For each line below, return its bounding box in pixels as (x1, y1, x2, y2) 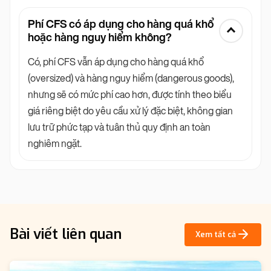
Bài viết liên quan (10, 224, 122, 244)
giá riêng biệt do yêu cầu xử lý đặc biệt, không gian (28, 105, 233, 117)
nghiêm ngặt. (28, 137, 82, 149)
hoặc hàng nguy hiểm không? (28, 30, 172, 44)
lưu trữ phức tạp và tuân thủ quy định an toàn (28, 121, 211, 133)
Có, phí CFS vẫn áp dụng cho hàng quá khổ (28, 56, 204, 68)
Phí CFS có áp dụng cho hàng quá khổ (28, 17, 214, 31)
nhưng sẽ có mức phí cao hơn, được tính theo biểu (28, 88, 232, 100)
